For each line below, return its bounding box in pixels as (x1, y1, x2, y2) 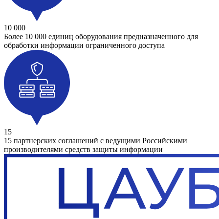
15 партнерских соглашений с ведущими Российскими (4, 136, 187, 145)
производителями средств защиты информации (4, 145, 163, 154)
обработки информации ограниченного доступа (4, 41, 165, 50)
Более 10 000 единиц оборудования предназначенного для (4, 32, 198, 41)
